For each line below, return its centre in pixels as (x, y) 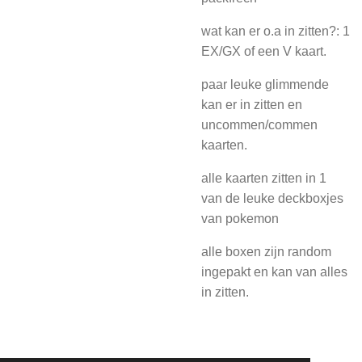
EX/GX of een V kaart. (264, 51)
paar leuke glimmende (265, 84)
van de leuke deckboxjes (272, 198)
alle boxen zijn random (266, 252)
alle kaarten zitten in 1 (264, 178)
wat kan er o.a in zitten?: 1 (276, 31)
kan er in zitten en (252, 105)
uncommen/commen (259, 125)
